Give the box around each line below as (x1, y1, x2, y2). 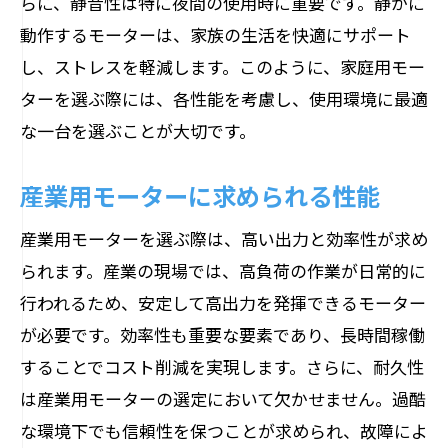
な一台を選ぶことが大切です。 (20, 118, 256, 143)
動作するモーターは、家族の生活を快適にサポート (20, 22, 411, 47)
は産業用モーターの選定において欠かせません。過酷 (20, 386, 426, 411)
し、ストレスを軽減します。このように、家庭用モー (20, 54, 425, 79)
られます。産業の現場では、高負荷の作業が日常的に (20, 258, 426, 283)
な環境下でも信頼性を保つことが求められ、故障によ (20, 418, 428, 443)
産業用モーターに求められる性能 (20, 177, 380, 213)
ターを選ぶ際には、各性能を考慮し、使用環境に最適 (20, 86, 428, 111)
